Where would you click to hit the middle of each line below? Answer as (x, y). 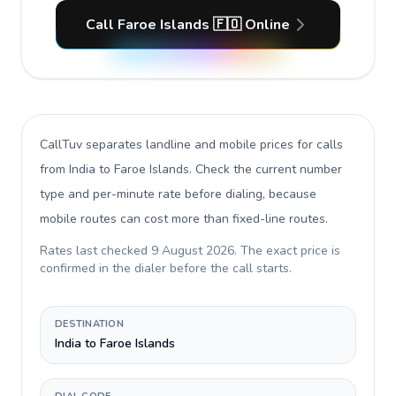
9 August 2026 (193, 251)
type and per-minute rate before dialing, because (178, 194)
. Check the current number (266, 169)
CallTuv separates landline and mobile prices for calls (191, 145)
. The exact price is (287, 251)
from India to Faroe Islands (114, 169)
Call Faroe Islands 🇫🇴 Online (187, 25)
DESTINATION (90, 324)
